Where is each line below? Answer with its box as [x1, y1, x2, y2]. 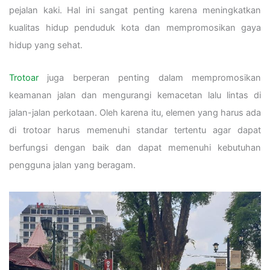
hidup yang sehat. [9, 39, 83, 51]
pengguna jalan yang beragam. [9, 160, 136, 171]
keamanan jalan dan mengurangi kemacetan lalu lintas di [9, 90, 261, 101]
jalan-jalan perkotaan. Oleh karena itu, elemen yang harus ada [9, 107, 261, 119]
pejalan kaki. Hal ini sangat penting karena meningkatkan [9, 4, 261, 16]
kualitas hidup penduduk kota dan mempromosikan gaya [9, 22, 261, 33]
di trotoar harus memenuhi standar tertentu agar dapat [9, 125, 261, 136]
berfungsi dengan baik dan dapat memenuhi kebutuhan [9, 142, 261, 154]
